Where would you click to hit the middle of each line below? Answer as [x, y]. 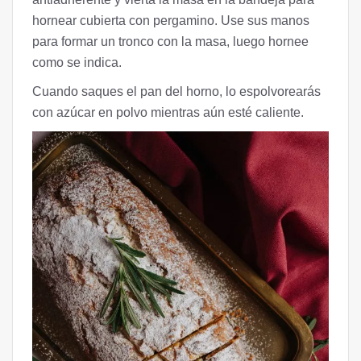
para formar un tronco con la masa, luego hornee [170, 41]
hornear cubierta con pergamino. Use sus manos [171, 20]
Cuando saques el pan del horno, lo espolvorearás [176, 91]
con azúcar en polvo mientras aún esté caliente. [168, 112]
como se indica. [77, 62]
